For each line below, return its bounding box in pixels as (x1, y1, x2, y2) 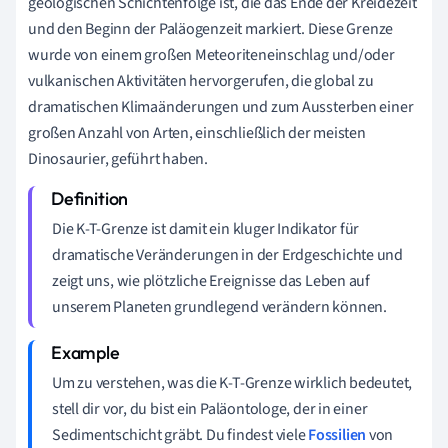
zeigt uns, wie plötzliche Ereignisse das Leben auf (52, 269, 370, 292)
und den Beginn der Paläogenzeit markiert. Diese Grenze (28, 17, 394, 40)
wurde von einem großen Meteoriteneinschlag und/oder (28, 43, 395, 66)
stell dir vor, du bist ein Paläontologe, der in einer (52, 397, 368, 420)
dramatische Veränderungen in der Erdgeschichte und (52, 243, 403, 266)
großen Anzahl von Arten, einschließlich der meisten (28, 121, 366, 144)
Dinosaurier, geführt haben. (28, 147, 209, 170)
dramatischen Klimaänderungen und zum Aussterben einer (28, 95, 414, 118)
